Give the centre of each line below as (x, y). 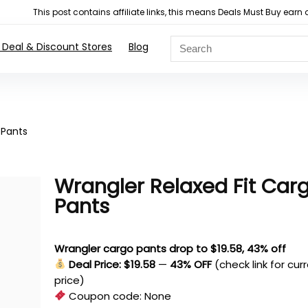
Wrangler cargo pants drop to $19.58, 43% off (170, 248)
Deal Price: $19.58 (112, 264)
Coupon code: (106, 296)
